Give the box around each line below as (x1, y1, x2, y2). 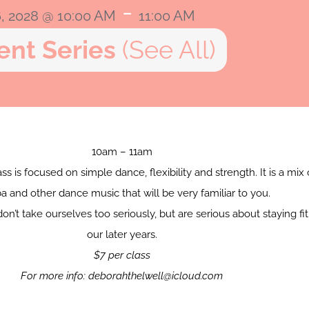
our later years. (86, 228, 157, 241)
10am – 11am (91, 145, 152, 158)
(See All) (122, 34, 216, 64)
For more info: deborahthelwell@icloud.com (21, 269, 223, 282)
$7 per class (93, 248, 150, 261)
